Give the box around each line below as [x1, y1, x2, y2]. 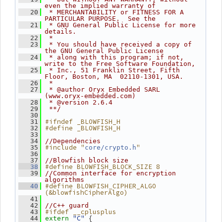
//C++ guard [45, 202, 89, 209]
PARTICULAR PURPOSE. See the [45, 15, 156, 22]
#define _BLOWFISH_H [45, 124, 120, 132]
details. [45, 28, 76, 35]
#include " [45, 143, 85, 152]
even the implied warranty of [45, 2, 156, 9]
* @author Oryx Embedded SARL [45, 86, 160, 93]
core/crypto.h [85, 144, 136, 151]
